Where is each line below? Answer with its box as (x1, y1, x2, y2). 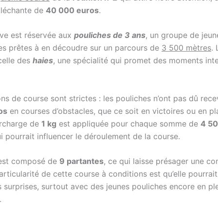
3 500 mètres (162, 43, 211, 53)
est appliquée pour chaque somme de (56, 118, 200, 128)
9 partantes (59, 156, 104, 166)
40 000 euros (46, 5, 99, 15)
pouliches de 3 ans (74, 30, 145, 40)
